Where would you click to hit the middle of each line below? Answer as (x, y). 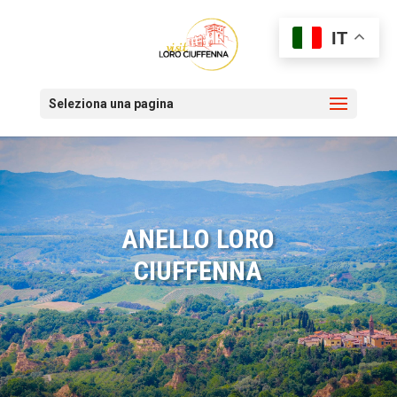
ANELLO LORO (198, 239)
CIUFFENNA (198, 271)
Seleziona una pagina (111, 104)
